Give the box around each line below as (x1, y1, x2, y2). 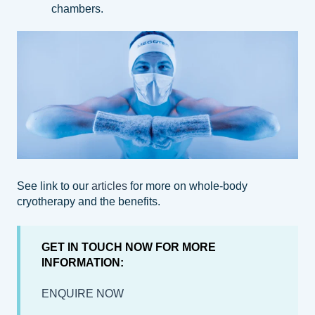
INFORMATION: (41, 256, 124, 269)
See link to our (17, 180, 91, 193)
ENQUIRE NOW (41, 288, 124, 300)
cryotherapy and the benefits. (17, 195, 160, 208)
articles (91, 180, 127, 193)
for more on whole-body (127, 180, 247, 193)
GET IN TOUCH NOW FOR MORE (41, 240, 216, 253)
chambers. (51, 2, 103, 15)
